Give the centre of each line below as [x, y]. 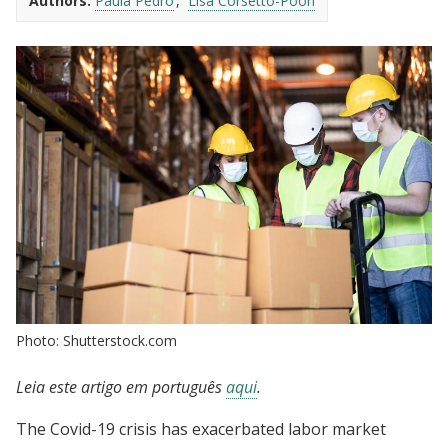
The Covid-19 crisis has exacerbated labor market [201, 428]
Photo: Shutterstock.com [96, 340]
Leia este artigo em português [121, 386]
